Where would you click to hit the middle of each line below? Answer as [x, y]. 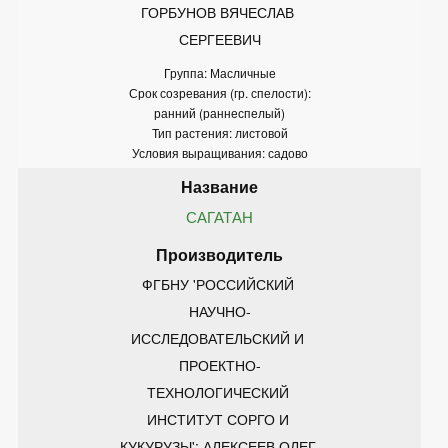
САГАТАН [219, 216]
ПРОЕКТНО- [219, 364]
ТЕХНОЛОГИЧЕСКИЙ [219, 391]
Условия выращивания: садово [219, 152]
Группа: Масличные [219, 72]
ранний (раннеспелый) [219, 112]
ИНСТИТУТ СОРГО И [219, 418]
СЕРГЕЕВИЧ [219, 38]
